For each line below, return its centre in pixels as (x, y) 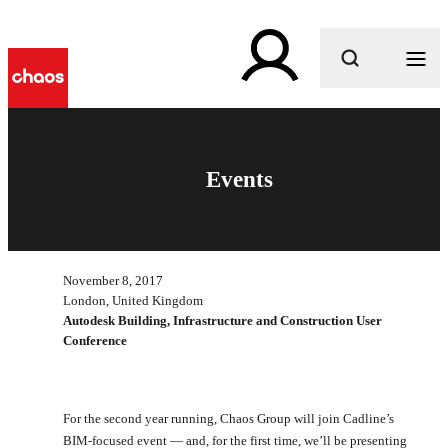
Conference (95, 340)
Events (239, 179)
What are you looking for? (239, 113)
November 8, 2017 (113, 280)
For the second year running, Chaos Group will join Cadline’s (228, 418)
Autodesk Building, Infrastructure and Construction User (222, 320)
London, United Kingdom (133, 300)
